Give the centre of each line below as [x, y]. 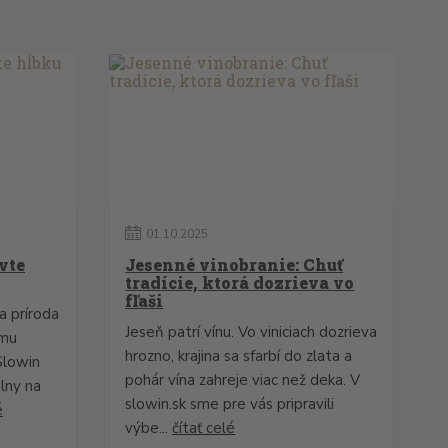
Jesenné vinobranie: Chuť [234, 264]
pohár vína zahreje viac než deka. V [243, 380]
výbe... [149, 428]
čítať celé [204, 428]
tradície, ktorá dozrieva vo [240, 282]
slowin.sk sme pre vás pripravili [230, 404]
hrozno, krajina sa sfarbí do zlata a [239, 356]
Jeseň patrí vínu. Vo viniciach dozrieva [251, 332]
